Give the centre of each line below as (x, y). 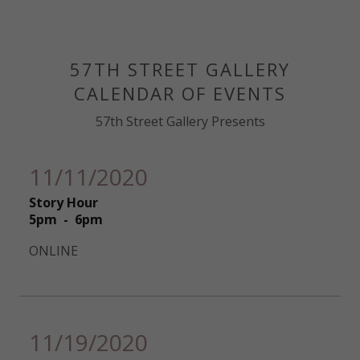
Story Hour (63, 202)
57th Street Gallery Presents (180, 121)
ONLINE (53, 250)
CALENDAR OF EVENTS (180, 93)
